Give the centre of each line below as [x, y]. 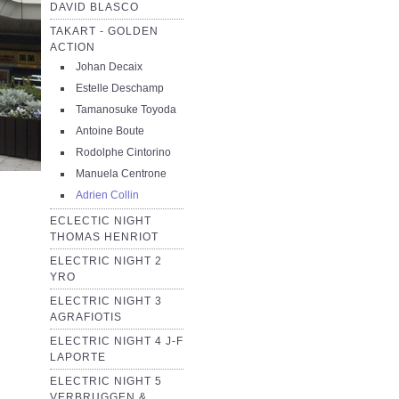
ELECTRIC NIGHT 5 [106, 382]
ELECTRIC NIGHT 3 [106, 301]
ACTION [73, 48]
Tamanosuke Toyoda [126, 110]
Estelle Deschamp [120, 89]
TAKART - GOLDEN [104, 32]
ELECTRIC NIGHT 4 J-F [117, 342]
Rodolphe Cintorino [124, 153]
